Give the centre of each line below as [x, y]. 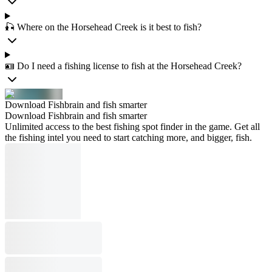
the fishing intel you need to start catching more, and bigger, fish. [128, 137]
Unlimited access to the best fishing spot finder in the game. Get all [132, 126]
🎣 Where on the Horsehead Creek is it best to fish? [103, 27]
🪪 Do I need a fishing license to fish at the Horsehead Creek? [123, 66]
